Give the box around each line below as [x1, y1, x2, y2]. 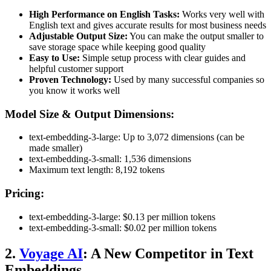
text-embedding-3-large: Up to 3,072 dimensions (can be [29, 132, 244, 143]
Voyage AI [19, 245, 83, 261]
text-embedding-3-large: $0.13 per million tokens [29, 211, 215, 222]
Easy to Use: [29, 52, 80, 63]
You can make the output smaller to [128, 30, 264, 41]
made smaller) [29, 143, 82, 154]
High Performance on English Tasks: [29, 8, 180, 19]
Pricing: [5, 187, 44, 200]
